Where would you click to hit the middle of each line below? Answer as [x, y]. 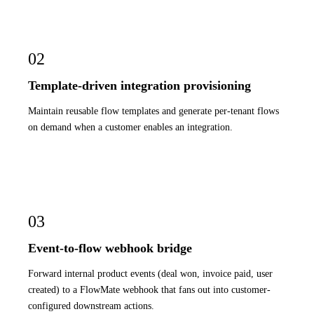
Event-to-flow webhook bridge [110, 248]
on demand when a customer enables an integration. [130, 127]
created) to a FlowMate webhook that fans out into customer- [149, 290]
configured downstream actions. [91, 306]
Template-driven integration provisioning [139, 85]
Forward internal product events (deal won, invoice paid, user [150, 274]
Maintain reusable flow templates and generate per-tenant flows [153, 111]
